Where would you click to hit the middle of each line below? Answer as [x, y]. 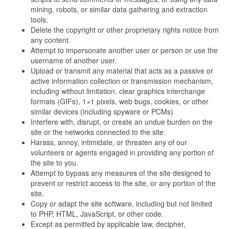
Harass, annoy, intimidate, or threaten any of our [109, 142]
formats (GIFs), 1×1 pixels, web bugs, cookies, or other [120, 101]
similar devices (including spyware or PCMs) [102, 112]
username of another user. [74, 61]
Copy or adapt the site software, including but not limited [121, 204]
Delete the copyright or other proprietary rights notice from [125, 30]
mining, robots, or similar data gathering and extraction [119, 9]
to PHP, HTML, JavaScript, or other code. [97, 214]
